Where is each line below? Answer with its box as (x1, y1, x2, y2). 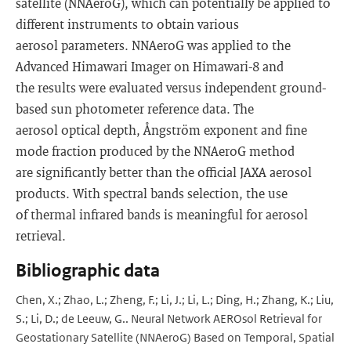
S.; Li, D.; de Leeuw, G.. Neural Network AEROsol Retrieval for (16, 311, 322, 326)
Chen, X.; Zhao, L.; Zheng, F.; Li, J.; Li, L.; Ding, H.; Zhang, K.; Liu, (16, 292, 334, 307)
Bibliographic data (16, 260, 160, 281)
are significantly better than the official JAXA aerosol (16, 164, 312, 180)
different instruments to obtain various (16, 16, 239, 32)
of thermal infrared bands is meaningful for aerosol (16, 206, 308, 223)
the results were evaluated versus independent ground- (16, 79, 326, 96)
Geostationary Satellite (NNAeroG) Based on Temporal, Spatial (16, 330, 335, 345)
